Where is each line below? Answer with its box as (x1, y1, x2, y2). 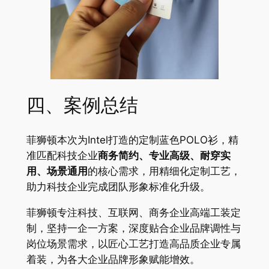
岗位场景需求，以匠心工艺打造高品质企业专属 (26, 238, 241, 250)
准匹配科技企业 (26, 150, 98, 162)
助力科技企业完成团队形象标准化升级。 (26, 181, 210, 193)
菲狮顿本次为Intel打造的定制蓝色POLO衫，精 (26, 134, 238, 147)
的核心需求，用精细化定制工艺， (87, 165, 241, 178)
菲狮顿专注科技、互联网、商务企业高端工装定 (26, 207, 241, 219)
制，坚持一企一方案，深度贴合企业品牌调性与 (26, 222, 241, 235)
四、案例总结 (26, 92, 138, 118)
